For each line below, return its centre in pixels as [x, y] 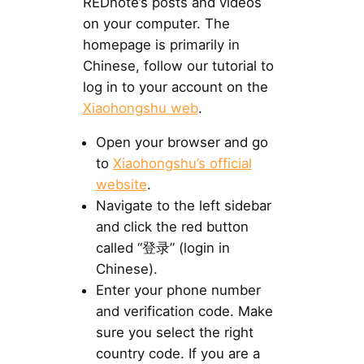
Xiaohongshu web [140, 108]
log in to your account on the [175, 87]
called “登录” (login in [162, 248]
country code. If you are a [178, 354]
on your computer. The [156, 23]
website [121, 185]
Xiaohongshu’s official [182, 164]
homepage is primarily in [161, 44]
